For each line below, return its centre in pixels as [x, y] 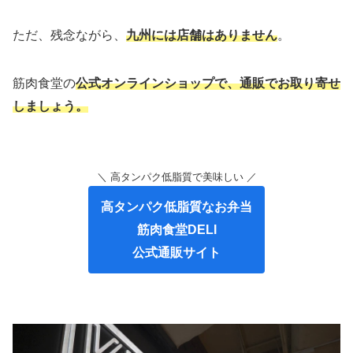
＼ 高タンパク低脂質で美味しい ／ [176, 176]
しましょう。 [50, 106]
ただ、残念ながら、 [69, 35]
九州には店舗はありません [202, 35]
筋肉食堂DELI [176, 229]
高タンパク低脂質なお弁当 [176, 206]
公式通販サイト [176, 252]
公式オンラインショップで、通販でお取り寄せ [208, 83]
